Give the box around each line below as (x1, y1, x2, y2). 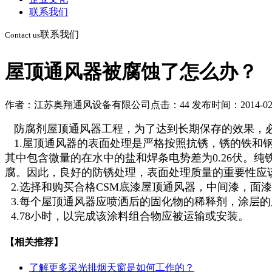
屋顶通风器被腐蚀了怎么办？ (5, 61, 257, 83)
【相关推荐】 (5, 237, 63, 248)
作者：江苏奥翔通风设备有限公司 (5, 99, 151, 110)
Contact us (5, 30, 40, 40)
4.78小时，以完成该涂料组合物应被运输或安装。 (5, 209, 252, 222)
